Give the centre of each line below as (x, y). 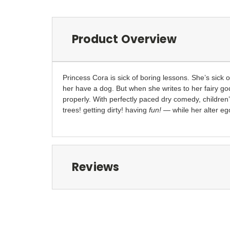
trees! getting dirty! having (105, 110)
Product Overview (124, 39)
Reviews (95, 167)
